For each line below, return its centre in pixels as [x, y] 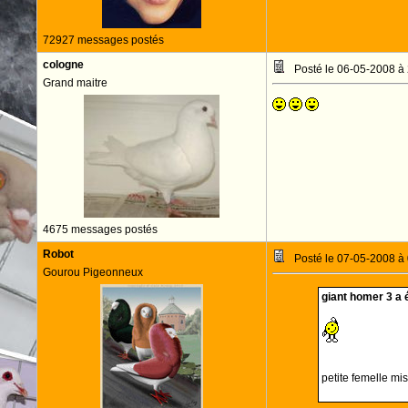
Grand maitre [75, 83]
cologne [63, 65]
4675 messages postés [100, 229]
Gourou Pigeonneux [92, 272]
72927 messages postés [103, 40]
